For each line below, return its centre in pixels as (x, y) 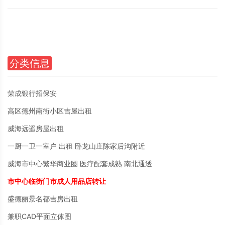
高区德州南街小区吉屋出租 (50, 111)
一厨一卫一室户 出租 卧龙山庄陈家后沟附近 (76, 146)
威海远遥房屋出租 (36, 128)
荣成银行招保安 (32, 93)
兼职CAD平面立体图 (39, 216)
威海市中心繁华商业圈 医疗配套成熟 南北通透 (80, 163)
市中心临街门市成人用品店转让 (57, 181)
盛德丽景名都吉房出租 (43, 199)
